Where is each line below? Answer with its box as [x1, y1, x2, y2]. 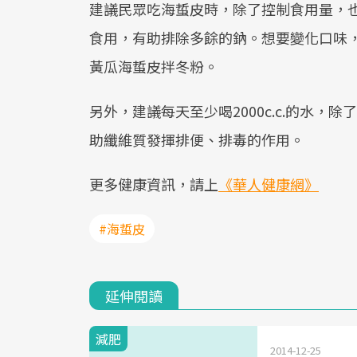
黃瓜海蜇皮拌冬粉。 [89, 55, 218, 76]
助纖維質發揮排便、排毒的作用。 [89, 128, 304, 150]
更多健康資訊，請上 [89, 173, 218, 194]
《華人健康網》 [218, 173, 319, 194]
